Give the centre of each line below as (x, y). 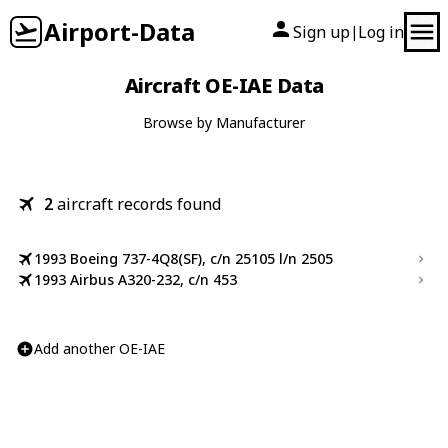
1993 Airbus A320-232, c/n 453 (135, 279)
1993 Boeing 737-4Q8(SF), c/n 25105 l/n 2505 (183, 258)
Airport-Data (119, 31)
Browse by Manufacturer (224, 122)
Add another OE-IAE (99, 348)
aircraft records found (139, 204)
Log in (381, 32)
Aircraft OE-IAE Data (224, 85)
